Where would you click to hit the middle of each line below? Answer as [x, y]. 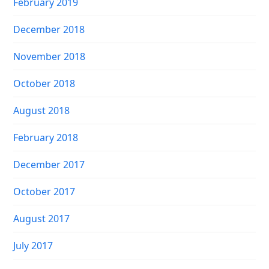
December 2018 [49, 30]
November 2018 [50, 57]
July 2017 [33, 246]
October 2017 [44, 192]
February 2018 [46, 138]
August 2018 [42, 111]
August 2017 [42, 219]
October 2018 [44, 84]
